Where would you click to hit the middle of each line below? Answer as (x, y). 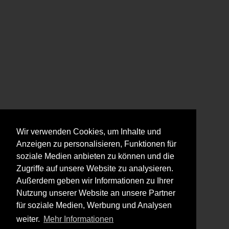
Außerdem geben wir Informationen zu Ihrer (95, 181)
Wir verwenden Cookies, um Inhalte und (89, 132)
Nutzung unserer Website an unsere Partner (96, 193)
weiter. (29, 219)
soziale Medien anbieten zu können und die (95, 156)
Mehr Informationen (79, 219)
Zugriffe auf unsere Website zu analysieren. (95, 169)
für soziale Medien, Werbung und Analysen (94, 205)
